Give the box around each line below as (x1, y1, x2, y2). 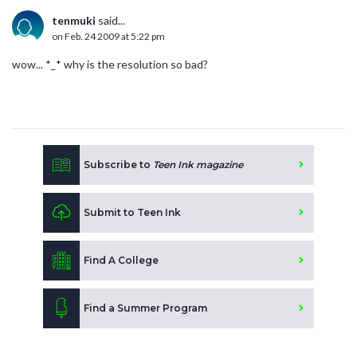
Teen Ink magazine (153, 159, 243, 171)
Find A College (84, 254, 159, 267)
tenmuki (52, 14, 96, 28)
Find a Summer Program (84, 302, 207, 315)
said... (96, 14, 125, 28)
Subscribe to (84, 159, 153, 171)
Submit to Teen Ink (84, 206, 181, 219)
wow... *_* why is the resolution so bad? (12, 57, 208, 72)
